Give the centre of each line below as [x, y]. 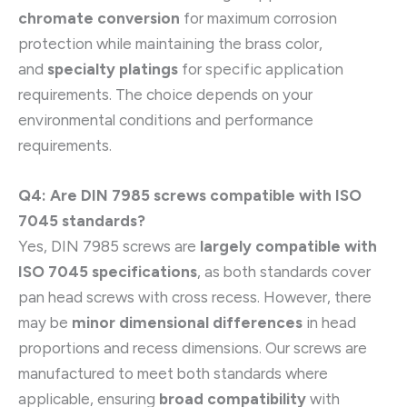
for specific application [261, 69]
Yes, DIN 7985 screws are [109, 246]
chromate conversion [99, 18]
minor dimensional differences [187, 322]
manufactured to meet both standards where [173, 373]
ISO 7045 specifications [108, 271]
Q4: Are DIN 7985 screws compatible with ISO [190, 195]
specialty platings [113, 69]
